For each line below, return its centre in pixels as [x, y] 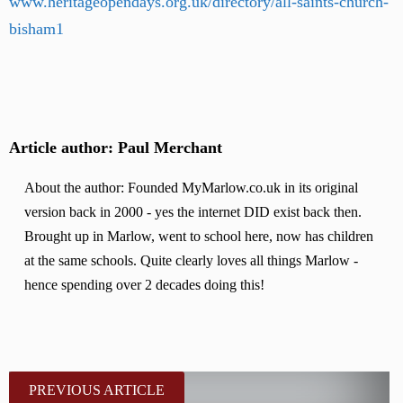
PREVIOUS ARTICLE [97, 390]
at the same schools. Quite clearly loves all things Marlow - [192, 261]
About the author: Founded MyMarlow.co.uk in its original [192, 188]
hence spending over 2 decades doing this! [145, 286]
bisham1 [36, 29]
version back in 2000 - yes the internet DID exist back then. [193, 213]
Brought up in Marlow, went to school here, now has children [199, 237]
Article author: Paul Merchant [116, 148]
